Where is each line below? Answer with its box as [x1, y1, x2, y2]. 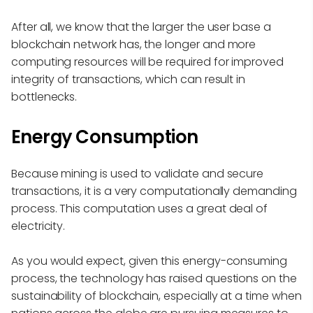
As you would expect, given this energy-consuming [11, 253, 287, 270]
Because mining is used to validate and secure [11, 166, 264, 182]
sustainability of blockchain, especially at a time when [11, 288, 302, 305]
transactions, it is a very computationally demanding [11, 183, 297, 200]
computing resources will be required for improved [11, 54, 284, 71]
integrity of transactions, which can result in [11, 71, 246, 88]
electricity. [11, 218, 66, 235]
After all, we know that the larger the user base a [11, 19, 271, 36]
